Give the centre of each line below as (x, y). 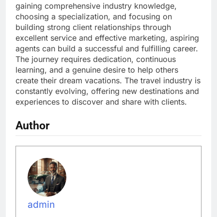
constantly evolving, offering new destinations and (107, 91)
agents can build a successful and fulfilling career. (107, 49)
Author (32, 126)
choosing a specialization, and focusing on (94, 17)
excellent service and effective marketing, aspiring (107, 38)
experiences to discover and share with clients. (101, 102)
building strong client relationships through (93, 27)
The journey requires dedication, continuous (96, 59)
